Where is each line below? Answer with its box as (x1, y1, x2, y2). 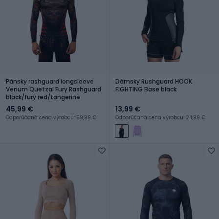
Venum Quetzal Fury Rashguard (6, 85, 101, 93)
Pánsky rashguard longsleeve (6, 77, 94, 86)
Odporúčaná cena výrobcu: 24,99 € (115, 113, 205, 121)
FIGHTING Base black (115, 85, 176, 93)
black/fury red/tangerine (6, 92, 80, 101)
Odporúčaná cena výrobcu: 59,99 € (6, 113, 96, 121)
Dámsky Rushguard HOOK (115, 77, 192, 86)
